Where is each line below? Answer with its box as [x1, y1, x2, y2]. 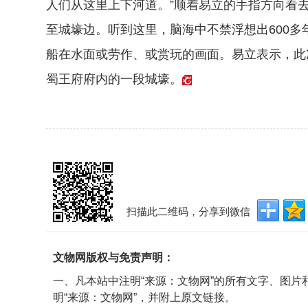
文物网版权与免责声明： [53, 252, 174, 263]
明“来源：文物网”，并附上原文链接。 [53, 291, 236, 303]
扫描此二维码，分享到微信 [126, 206, 250, 217]
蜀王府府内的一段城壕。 [46, 72, 182, 86]
